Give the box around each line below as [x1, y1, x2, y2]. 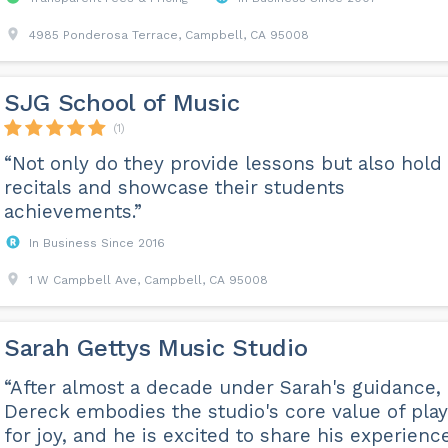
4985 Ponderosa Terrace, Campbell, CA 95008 [28, 28, 309, 42]
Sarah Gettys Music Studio [3, 334, 308, 362]
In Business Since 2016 [28, 236, 165, 250]
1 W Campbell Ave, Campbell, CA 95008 [28, 273, 268, 287]
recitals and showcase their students [3, 176, 345, 199]
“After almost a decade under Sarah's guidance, [3, 376, 441, 399]
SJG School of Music [3, 89, 240, 117]
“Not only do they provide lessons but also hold [3, 152, 442, 175]
